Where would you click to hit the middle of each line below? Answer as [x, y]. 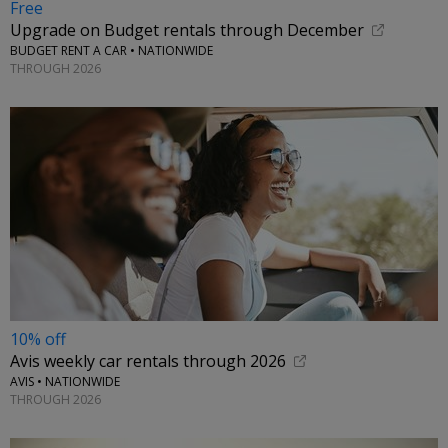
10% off [38, 339]
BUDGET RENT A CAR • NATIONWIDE [111, 51]
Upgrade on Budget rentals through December [187, 30]
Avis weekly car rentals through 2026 [148, 361]
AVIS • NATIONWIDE [65, 382]
